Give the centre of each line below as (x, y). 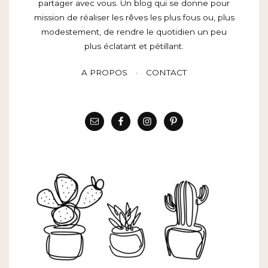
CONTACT (166, 72)
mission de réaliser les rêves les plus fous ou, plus (134, 17)
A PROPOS (104, 72)
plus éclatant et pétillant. (134, 46)
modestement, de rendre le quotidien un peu (134, 31)
